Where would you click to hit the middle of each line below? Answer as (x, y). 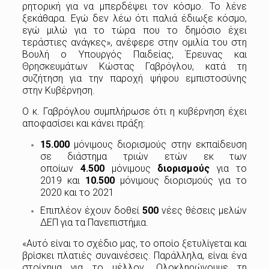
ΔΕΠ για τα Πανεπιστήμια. (94, 222)
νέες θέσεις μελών (203, 210)
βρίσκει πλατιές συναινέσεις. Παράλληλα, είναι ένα (134, 255)
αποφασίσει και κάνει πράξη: (83, 123)
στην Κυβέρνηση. (58, 90)
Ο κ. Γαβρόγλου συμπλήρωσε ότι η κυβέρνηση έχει (134, 111)
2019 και (62, 180)
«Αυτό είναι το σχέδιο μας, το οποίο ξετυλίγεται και (134, 243)
